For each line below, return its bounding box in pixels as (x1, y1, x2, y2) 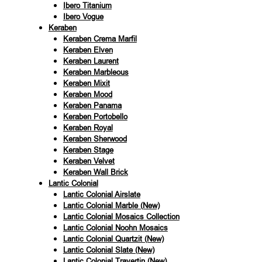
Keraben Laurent (63, 56, 119, 66)
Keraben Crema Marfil (63, 33, 137, 44)
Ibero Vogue (63, 11, 104, 22)
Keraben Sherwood (63, 133, 127, 144)
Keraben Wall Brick (63, 167, 128, 177)
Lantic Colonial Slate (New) (63, 244, 154, 255)
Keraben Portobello (63, 111, 127, 122)
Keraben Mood (63, 89, 112, 99)
